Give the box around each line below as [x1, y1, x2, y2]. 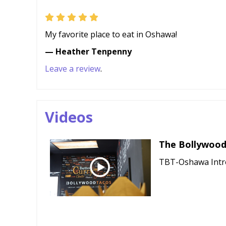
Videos [45, 107, 93, 127]
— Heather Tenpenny [45, 46, 132, 57]
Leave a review [45, 63, 100, 74]
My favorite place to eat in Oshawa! [45, 29, 177, 40]
